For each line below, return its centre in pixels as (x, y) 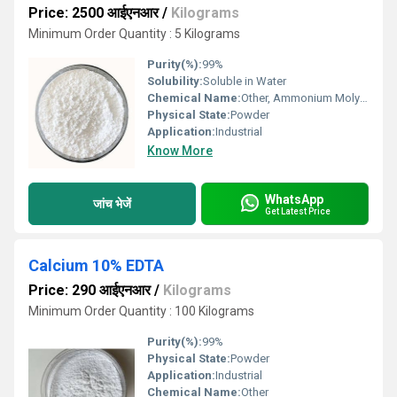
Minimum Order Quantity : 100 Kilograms (141, 311)
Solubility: (175, 81)
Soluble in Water (245, 81)
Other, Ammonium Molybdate (300, 98)
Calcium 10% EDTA (96, 265)
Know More (180, 151)
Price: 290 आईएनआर (90, 290)
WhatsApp (294, 199)
